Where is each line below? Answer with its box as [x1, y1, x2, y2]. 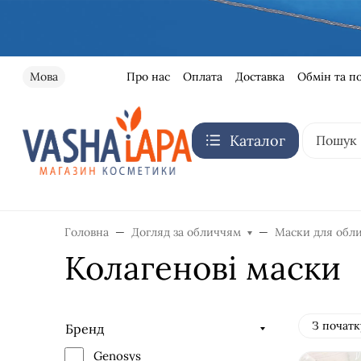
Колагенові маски [64, 247, 341, 288]
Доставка [234, 68, 284, 84]
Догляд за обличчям [131, 224, 241, 239]
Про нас [126, 68, 170, 84]
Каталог [230, 131, 285, 150]
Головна [64, 224, 109, 239]
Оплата [182, 68, 222, 84]
